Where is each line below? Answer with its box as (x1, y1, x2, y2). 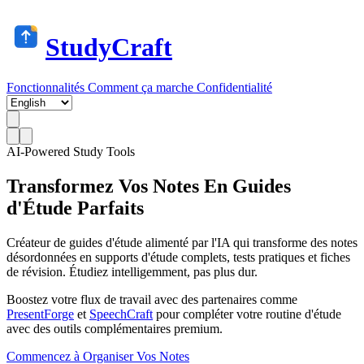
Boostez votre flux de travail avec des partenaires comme (6, 292, 297, 306)
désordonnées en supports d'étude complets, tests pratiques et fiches (6, 249, 350, 264)
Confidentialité (197, 80, 272, 94)
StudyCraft (45, 32, 172, 63)
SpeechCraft (89, 306, 153, 321)
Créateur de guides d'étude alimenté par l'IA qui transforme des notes (6, 235, 357, 249)
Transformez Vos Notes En (6, 175, 232, 197)
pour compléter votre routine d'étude (153, 306, 341, 321)
